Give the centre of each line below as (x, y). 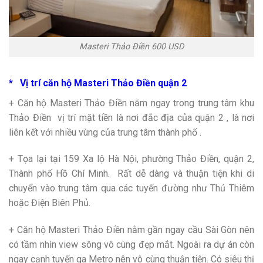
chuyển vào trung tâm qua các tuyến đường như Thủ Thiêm (131, 188)
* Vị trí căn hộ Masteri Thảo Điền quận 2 (98, 83)
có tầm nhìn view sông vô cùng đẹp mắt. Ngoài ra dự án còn (131, 245)
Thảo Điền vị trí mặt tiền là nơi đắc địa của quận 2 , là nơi (131, 117)
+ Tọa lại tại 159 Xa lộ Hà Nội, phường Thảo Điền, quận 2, (131, 159)
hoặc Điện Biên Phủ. (50, 203)
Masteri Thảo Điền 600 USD (131, 47)
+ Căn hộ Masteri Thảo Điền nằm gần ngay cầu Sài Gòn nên (131, 230)
